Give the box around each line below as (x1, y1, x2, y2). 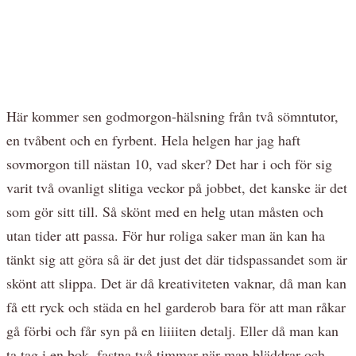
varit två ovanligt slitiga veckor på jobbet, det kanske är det (6, 177, 347, 197)
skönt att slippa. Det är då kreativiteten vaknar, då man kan (6, 273, 346, 292)
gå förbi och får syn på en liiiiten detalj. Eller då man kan (6, 320, 339, 340)
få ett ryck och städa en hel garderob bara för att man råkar (6, 296, 346, 316)
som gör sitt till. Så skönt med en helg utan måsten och (6, 201, 323, 221)
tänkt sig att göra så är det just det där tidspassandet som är (6, 249, 347, 269)
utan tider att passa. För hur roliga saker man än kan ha (6, 225, 325, 245)
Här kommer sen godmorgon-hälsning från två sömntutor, (6, 106, 339, 126)
